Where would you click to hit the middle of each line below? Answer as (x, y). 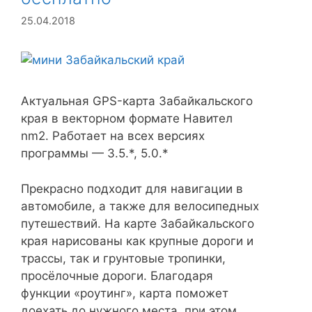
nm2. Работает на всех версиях (113, 136)
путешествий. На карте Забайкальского (138, 223)
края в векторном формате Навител (127, 119)
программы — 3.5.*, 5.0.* (95, 154)
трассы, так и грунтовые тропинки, (123, 258)
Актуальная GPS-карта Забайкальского (137, 101)
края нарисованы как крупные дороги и (137, 241)
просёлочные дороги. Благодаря (117, 275)
